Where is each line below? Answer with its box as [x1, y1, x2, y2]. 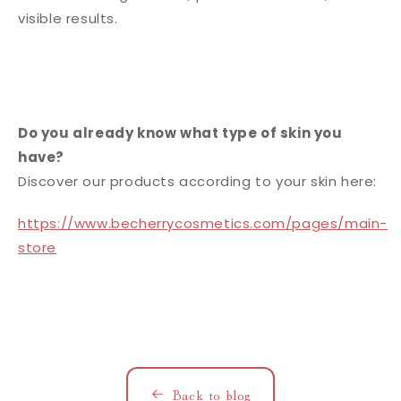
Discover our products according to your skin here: [18, 172, 377, 191]
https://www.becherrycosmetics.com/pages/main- [18, 214, 388, 233]
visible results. [18, 9, 118, 28]
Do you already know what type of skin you [18, 124, 343, 142]
